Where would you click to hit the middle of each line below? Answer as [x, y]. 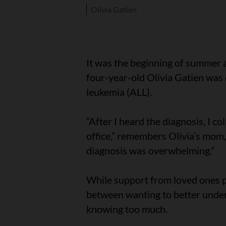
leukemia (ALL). [121, 92]
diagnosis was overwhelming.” [152, 151]
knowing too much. [129, 209]
